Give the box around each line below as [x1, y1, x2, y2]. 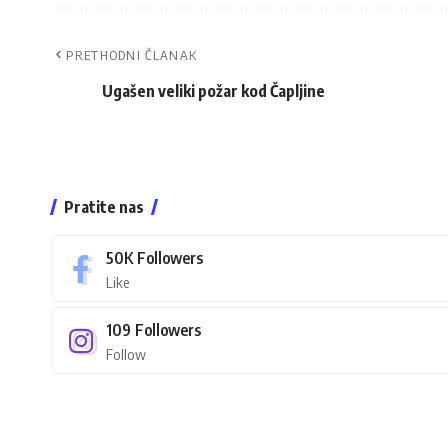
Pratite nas [64, 197, 144, 218]
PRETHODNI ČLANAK [66, 47, 198, 64]
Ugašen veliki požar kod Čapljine [102, 81, 325, 102]
